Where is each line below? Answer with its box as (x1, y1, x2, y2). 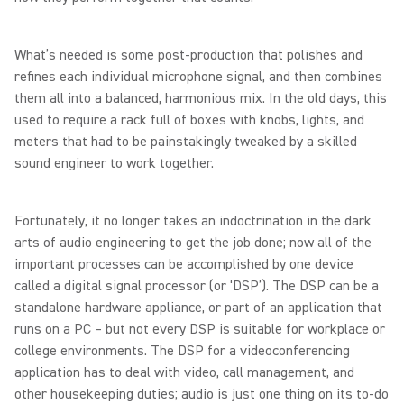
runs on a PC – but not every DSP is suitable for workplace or (14, 320, 385, 338)
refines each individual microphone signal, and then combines (14, 68, 382, 86)
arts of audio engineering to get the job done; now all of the (14, 234, 372, 252)
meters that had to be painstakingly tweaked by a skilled (14, 133, 357, 151)
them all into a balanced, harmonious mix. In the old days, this (14, 89, 387, 107)
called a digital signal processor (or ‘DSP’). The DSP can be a (14, 277, 379, 295)
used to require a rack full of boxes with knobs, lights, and (14, 111, 364, 129)
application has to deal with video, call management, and (14, 363, 354, 381)
